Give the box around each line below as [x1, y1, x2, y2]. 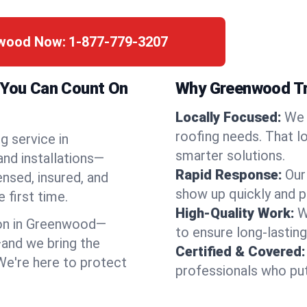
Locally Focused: [175, 109, 282, 125]
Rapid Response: [175, 167, 282, 183]
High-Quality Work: [175, 205, 295, 221]
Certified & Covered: [175, 243, 306, 260]
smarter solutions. [175, 147, 285, 164]
